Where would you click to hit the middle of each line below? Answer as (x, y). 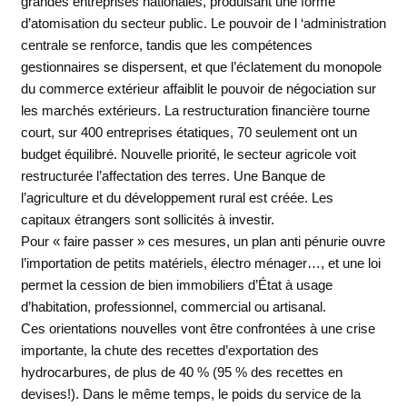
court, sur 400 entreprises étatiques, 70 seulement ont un (189, 132)
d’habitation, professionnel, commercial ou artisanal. (173, 306)
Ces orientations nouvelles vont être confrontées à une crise (198, 328)
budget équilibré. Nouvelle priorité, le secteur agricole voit (188, 154)
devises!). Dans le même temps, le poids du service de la (190, 393)
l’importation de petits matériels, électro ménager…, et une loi (200, 263)
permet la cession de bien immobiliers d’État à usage (176, 284)
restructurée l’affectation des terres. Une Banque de (173, 175)
